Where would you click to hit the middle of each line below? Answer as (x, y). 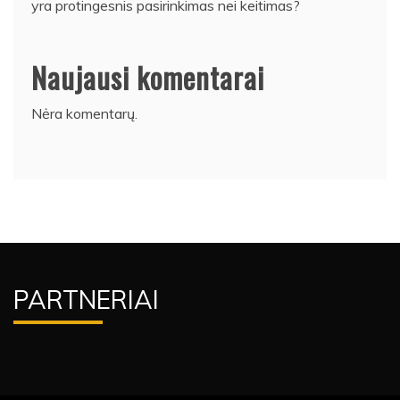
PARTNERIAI (86, 300)
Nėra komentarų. (84, 113)
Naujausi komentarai (148, 77)
